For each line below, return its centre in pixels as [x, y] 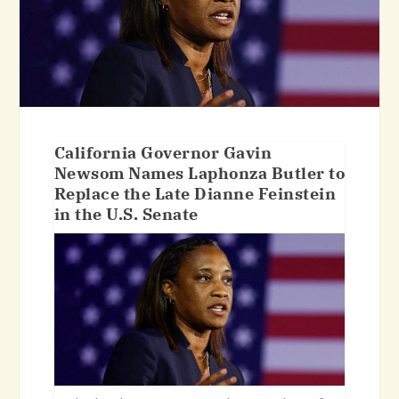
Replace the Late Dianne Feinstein [195, 194]
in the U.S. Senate [126, 215]
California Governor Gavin [163, 153]
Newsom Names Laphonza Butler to [199, 174]
